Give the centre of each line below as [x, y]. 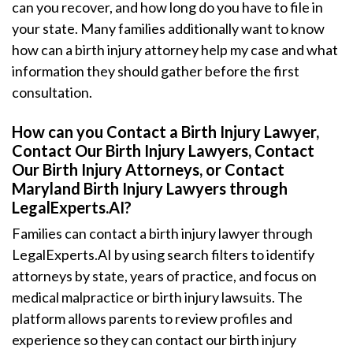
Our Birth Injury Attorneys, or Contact [148, 169]
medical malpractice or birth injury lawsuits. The [157, 297]
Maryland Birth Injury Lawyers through [150, 188]
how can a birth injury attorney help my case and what [175, 50]
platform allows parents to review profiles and [152, 318]
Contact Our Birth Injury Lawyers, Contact [163, 150]
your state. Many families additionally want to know [168, 28]
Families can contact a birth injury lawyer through [162, 233]
